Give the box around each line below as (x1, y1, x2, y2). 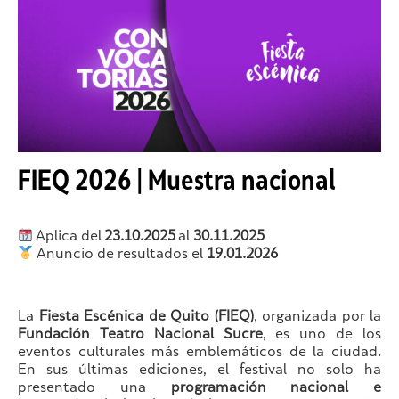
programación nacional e (170, 381, 381, 395)
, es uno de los (262, 328, 382, 342)
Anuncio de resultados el (33, 248, 208, 262)
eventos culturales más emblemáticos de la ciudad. (18, 346, 381, 360)
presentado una (18, 381, 171, 395)
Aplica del (33, 230, 105, 244)
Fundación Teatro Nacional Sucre (18, 328, 263, 342)
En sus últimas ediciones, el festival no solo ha (18, 363, 381, 378)
